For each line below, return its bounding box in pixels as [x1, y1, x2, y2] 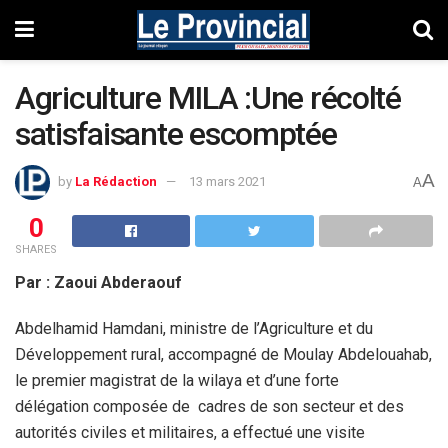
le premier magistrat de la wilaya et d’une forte [15, 370, 339, 390]
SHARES [15, 242, 57, 256]
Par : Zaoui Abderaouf [15, 272, 182, 292]
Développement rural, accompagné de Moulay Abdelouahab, [15, 344, 432, 364]
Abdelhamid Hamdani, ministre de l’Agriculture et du [15, 318, 373, 338]
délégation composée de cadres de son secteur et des [15, 396, 404, 416]
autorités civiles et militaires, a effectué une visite [15, 422, 365, 442]
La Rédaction [75, 173, 157, 189]
